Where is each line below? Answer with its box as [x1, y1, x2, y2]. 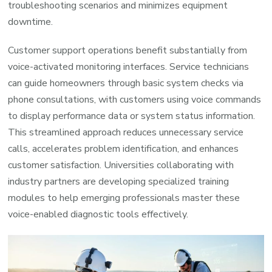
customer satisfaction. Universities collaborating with [8, 158, 234, 172]
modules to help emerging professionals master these [8, 191, 240, 205]
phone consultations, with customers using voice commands [8, 93, 262, 107]
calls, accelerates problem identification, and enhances [8, 142, 239, 156]
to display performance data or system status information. [8, 109, 256, 123]
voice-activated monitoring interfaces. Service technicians [8, 60, 250, 74]
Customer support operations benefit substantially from [8, 44, 248, 58]
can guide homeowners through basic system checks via [8, 76, 244, 90]
